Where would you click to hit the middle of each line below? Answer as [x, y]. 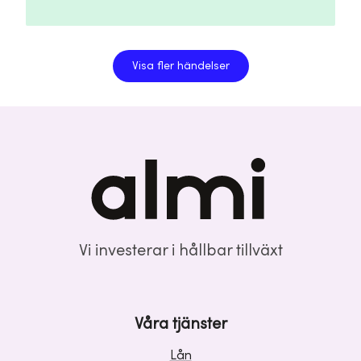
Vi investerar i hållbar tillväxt [180, 251]
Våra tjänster [180, 324]
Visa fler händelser [180, 66]
